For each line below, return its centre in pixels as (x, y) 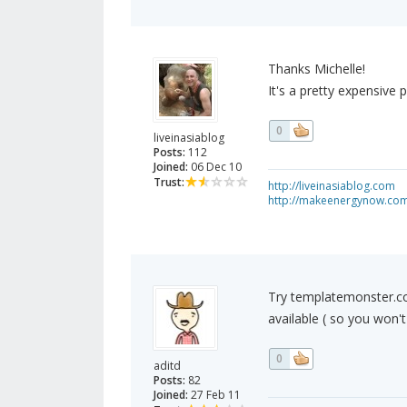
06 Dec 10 (215, 167)
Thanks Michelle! (316, 69)
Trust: (169, 183)
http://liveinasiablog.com (331, 186)
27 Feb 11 (214, 395)
